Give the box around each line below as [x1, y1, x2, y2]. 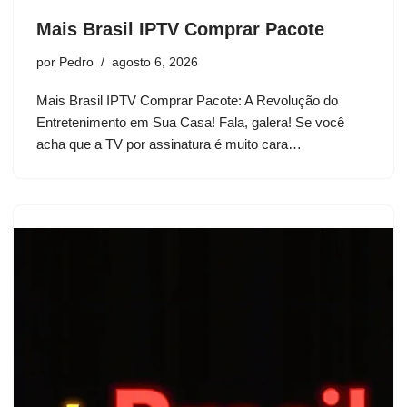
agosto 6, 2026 [112, 55, 198, 69]
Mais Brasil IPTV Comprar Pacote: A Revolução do [36, 93, 338, 108]
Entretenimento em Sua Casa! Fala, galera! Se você [36, 114, 344, 130]
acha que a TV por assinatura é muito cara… [36, 136, 305, 152]
